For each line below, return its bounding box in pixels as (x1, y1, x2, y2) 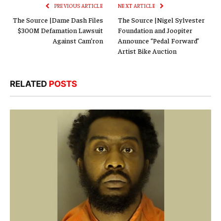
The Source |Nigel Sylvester (118, 15, 205, 24)
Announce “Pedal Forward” (118, 36, 199, 45)
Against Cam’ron (53, 36, 103, 45)
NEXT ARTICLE (118, 2, 157, 9)
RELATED (10, 79, 49, 89)
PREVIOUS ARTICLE (53, 2, 103, 9)
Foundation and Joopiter (118, 26, 192, 35)
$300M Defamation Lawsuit (18, 26, 103, 35)
